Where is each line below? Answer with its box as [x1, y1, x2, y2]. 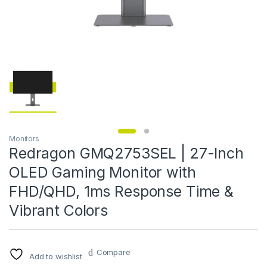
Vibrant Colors [9, 201, 108, 219]
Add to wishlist [29, 251, 82, 261]
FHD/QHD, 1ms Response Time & [9, 182, 234, 200]
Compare [96, 247, 131, 257]
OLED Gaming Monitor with [9, 163, 196, 181]
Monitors [9, 133, 39, 143]
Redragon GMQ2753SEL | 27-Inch [9, 144, 244, 162]
